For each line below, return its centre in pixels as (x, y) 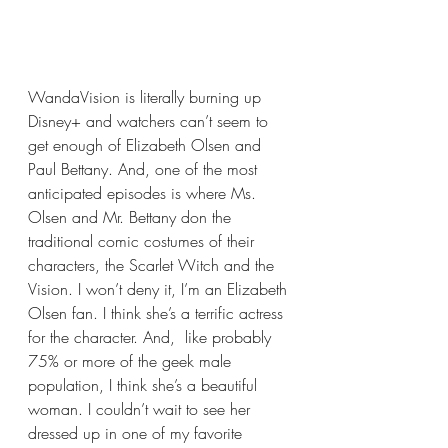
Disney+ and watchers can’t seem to (150, 121)
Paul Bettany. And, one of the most (145, 169)
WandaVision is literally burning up (147, 97)
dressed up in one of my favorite (137, 433)
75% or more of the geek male (132, 361)
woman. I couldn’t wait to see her (141, 409)
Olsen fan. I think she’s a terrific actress (158, 313)
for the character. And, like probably (152, 337)
